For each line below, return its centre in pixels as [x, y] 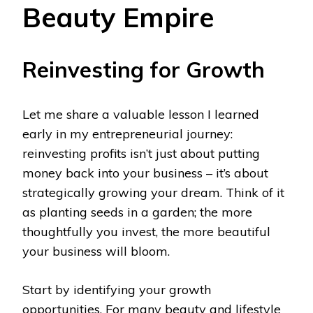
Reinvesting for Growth [144, 70]
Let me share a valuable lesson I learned [141, 115]
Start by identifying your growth [117, 290]
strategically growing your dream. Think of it [153, 193]
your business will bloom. [96, 252]
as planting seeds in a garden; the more [137, 212]
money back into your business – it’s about [145, 173]
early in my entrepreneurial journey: [128, 134]
